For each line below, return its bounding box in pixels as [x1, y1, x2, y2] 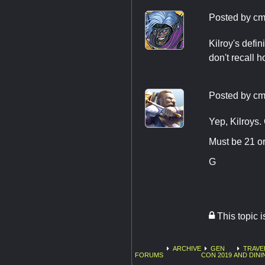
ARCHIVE [173, 244, 201, 252]
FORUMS [135, 251, 163, 258]
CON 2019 [201, 251, 232, 258]
